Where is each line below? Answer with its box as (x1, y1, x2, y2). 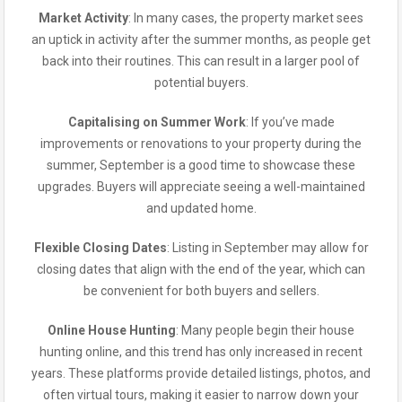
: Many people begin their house (176, 323, 354, 337)
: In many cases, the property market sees (128, 11, 363, 25)
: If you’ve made (245, 115, 335, 129)
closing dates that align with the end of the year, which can (37, 262, 365, 276)
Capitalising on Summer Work (67, 115, 246, 129)
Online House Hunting (48, 323, 176, 337)
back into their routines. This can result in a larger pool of (42, 54, 360, 68)
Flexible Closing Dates (33, 240, 167, 255)
